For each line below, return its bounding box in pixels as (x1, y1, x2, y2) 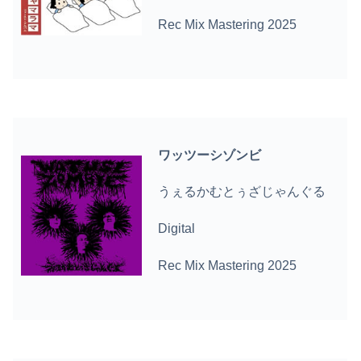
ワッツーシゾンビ (158, 147, 262, 162)
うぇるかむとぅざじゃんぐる (158, 185, 326, 199)
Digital (158, 222, 196, 236)
